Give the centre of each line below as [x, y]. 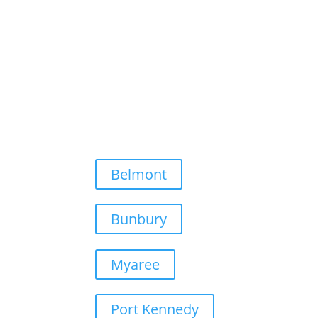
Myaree [136, 264]
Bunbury [139, 219]
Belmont [139, 174]
